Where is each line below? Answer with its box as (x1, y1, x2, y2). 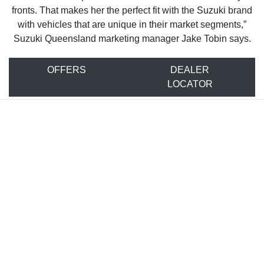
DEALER (170, 65, 209, 75)
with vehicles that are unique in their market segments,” (18, 19, 246, 30)
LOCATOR (167, 79, 213, 90)
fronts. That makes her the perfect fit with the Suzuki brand (12, 5, 252, 16)
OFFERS (47, 65, 86, 75)
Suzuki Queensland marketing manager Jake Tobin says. (13, 34, 251, 44)
